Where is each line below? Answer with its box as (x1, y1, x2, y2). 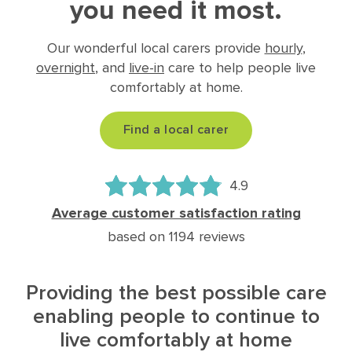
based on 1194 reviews (107, 227, 245, 245)
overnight (36, 58, 95, 76)
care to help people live (164, 58, 316, 76)
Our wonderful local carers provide (46, 38, 265, 57)
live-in (129, 58, 164, 76)
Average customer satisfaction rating (51, 204, 301, 222)
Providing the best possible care (25, 282, 327, 304)
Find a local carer (123, 123, 229, 136)
